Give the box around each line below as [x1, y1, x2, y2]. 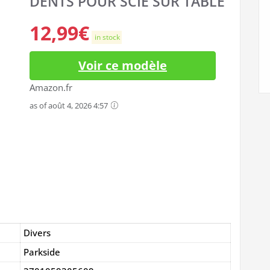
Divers [24, 226, 51, 239]
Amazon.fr [30, 81, 72, 93]
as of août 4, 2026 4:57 [30, 99, 110, 111]
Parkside [24, 245, 60, 258]
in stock [93, 32, 121, 43]
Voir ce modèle [78, 57, 167, 74]
